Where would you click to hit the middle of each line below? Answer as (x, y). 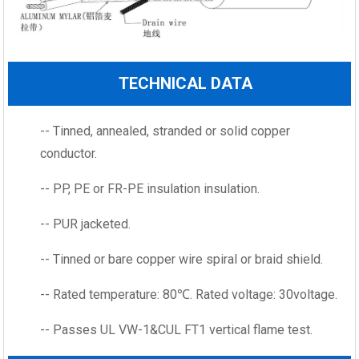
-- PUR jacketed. (86, 224)
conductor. (69, 153)
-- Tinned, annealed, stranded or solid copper (165, 131)
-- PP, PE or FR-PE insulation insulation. (150, 188)
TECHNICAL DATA (186, 83)
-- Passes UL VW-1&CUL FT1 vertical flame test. (177, 329)
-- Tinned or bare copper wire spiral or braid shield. (182, 259)
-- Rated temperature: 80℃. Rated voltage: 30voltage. (189, 294)
